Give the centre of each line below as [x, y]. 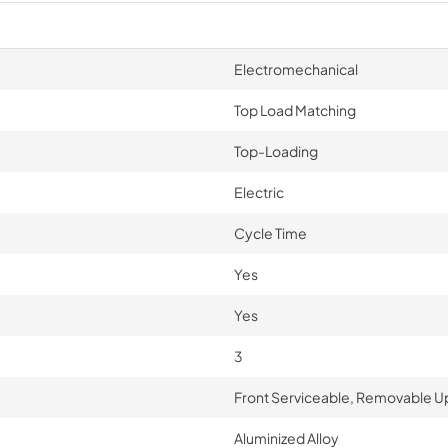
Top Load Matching [294, 110]
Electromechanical [295, 69]
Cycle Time [270, 233]
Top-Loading [275, 151]
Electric [258, 192]
